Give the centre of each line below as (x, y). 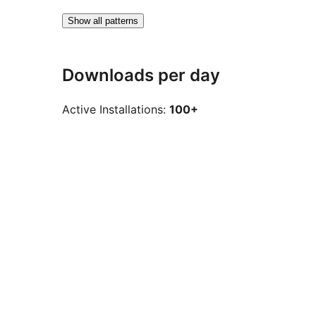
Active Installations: (116, 110)
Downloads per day (141, 75)
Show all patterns (103, 20)
